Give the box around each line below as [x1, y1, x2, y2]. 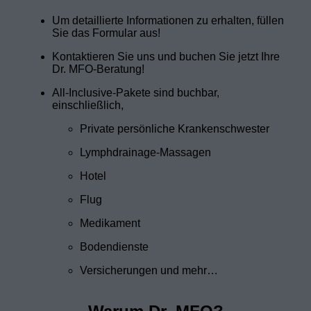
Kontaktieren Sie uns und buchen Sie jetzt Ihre [52, 50, 280, 62]
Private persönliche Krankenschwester [80, 122, 269, 135]
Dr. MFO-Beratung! [52, 62, 144, 75]
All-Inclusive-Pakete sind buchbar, [52, 86, 219, 99]
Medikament [80, 217, 140, 229]
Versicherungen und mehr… [80, 264, 218, 276]
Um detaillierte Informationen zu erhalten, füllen [52, 14, 284, 26]
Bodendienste [80, 240, 149, 253]
